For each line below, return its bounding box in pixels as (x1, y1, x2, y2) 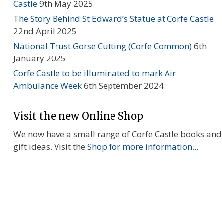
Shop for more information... (87, 141, 198, 153)
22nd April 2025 (13, 25, 77, 37)
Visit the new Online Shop (13, 110, 143, 123)
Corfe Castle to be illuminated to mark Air (13, 67, 176, 79)
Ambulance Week (13, 80, 82, 92)
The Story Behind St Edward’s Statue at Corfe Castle (13, 13, 214, 25)
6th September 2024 (83, 80, 164, 92)
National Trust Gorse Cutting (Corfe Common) (13, 40, 192, 52)
